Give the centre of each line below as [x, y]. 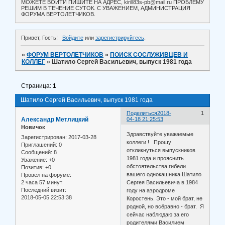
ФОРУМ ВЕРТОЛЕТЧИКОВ [65, 55]
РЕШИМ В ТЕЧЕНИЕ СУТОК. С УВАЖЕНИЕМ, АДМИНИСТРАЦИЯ [106, 8]
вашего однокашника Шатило [164, 174]
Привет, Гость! [39, 38]
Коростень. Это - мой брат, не [165, 198]
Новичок [33, 127]
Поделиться [142, 113]
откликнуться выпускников [161, 150]
